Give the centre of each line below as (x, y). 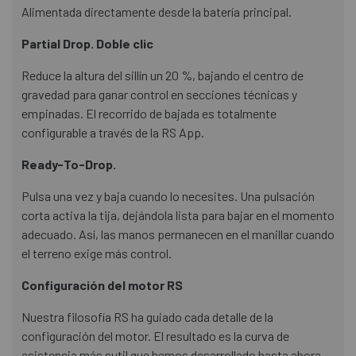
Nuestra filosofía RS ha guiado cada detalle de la (147, 316)
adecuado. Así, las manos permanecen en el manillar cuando (178, 234)
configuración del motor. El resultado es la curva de (155, 335)
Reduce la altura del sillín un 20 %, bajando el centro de (163, 75)
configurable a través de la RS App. (113, 132)
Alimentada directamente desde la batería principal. (157, 11)
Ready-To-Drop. (69, 164)
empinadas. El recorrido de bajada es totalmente (149, 113)
